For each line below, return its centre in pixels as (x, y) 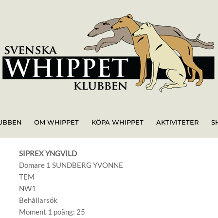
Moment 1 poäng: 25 (52, 212)
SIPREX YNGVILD (48, 153)
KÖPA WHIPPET (118, 122)
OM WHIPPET (57, 122)
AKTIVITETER (177, 122)
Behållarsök (38, 200)
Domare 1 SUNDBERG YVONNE (71, 165)
